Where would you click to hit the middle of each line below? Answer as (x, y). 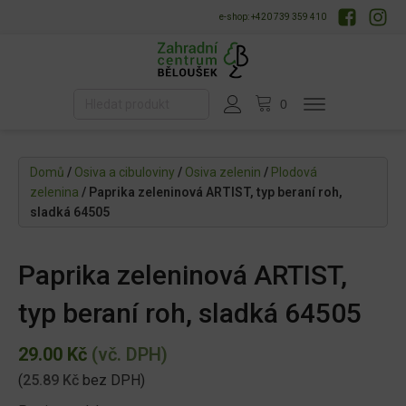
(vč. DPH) (127, 355)
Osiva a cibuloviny (125, 173)
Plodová (294, 173)
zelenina (54, 193)
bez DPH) (112, 381)
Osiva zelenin (223, 173)
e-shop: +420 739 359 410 (273, 17)
